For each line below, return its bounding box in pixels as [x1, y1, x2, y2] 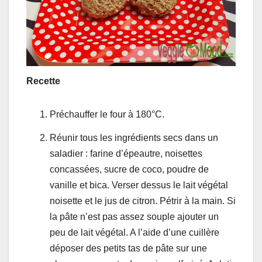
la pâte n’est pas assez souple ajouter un [50, 212, 219, 222]
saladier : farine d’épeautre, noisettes [50, 149, 202, 159]
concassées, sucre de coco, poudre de [50, 164, 209, 175]
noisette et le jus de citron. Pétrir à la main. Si [50, 196, 236, 206]
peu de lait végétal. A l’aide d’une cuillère [50, 227, 219, 238]
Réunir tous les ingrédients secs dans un [50, 133, 218, 143]
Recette [26, 76, 60, 87]
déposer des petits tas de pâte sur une [50, 243, 207, 254]
